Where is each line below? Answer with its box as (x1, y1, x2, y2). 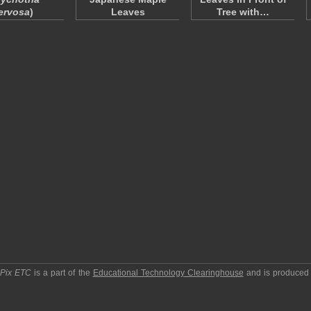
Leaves (110, 6, 145, 17)
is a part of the (31, 268, 93, 278)
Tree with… (217, 6, 269, 17)
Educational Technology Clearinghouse (92, 268, 244, 278)
